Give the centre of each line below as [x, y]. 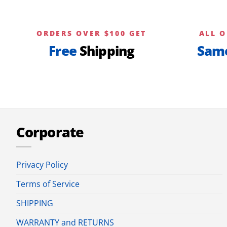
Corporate [50, 132]
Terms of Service [48, 184]
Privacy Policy [42, 165]
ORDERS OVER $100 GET [92, 33]
